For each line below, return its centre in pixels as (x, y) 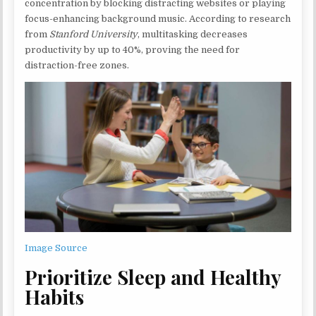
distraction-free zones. (77, 66)
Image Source (56, 248)
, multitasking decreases (193, 35)
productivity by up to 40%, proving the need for (133, 50)
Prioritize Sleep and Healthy (153, 277)
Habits (55, 297)
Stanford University (94, 35)
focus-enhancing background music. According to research (158, 19)
